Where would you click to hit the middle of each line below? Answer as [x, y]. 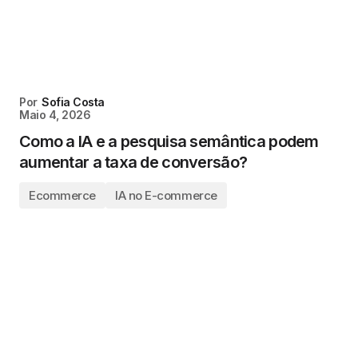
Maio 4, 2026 [55, 115]
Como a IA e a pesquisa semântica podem [169, 141]
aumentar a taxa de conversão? [133, 162]
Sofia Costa [73, 102]
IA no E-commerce [166, 195]
